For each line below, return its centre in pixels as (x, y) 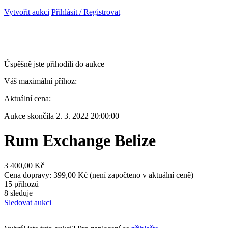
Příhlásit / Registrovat (86, 12)
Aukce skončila (30, 116)
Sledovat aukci (28, 202)
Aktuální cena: (27, 98)
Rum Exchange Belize (80, 141)
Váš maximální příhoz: (40, 81)
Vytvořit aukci (27, 12)
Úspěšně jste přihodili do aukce (54, 64)
